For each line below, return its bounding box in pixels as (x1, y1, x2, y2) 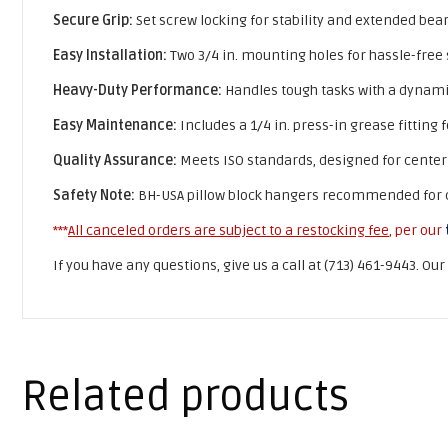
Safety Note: (53, 186, 135, 204)
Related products (22, 370, 349, 422)
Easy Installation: (53, 46, 167, 64)
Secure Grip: (53, 11, 133, 29)
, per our (389, 221, 442, 239)
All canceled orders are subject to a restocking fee (68, 221, 389, 239)
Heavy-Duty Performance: (53, 81, 222, 99)
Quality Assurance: (53, 151, 177, 169)
